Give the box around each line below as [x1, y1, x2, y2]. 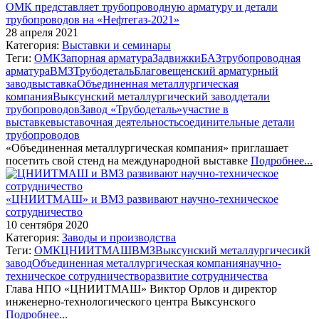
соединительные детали [179, 115, 295, 128]
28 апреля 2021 [6, 26, 78, 38]
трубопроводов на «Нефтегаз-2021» [6, 13, 179, 26]
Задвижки [152, 51, 201, 64]
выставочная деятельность [51, 115, 179, 128]
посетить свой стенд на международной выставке [6, 154, 251, 167]
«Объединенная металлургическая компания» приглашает [6, 141, 288, 154]
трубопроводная [221, 51, 300, 64]
